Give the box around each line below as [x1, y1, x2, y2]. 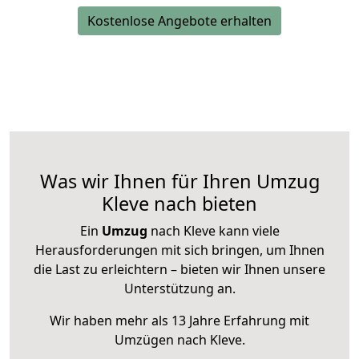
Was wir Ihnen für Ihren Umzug [39, 168, 320, 195]
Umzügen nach [114, 331, 210, 349]
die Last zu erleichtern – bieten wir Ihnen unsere [34, 260, 325, 279]
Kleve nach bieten [102, 191, 257, 217]
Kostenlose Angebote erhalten [87, 12, 272, 30]
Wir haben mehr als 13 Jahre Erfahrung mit [50, 312, 309, 330]
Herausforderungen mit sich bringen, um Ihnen [34, 241, 325, 260]
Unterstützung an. [123, 280, 236, 298]
